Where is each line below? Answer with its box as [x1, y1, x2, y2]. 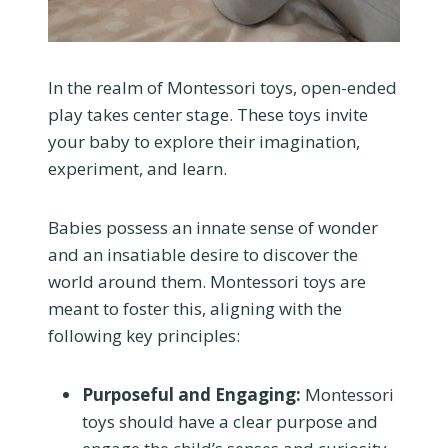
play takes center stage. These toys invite [48, 102, 368, 126]
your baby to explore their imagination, [48, 129, 360, 153]
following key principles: [48, 323, 240, 347]
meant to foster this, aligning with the [48, 296, 342, 320]
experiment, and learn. [48, 156, 227, 180]
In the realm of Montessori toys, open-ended [48, 75, 397, 99]
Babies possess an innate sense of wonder [48, 215, 378, 239]
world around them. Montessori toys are [48, 269, 366, 293]
